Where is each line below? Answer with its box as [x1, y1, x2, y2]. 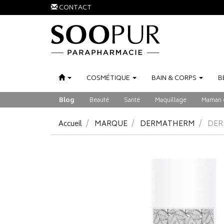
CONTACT [59, 2, 91, 14]
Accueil [58, 118, 82, 130]
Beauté [89, 95, 109, 106]
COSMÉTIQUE [86, 73, 130, 84]
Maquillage [155, 95, 186, 106]
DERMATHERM [140, 118, 195, 130]
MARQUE [94, 118, 127, 130]
